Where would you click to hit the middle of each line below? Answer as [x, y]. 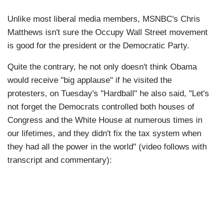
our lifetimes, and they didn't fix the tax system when [104, 134]
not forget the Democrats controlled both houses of [101, 107]
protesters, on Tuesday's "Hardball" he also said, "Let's [108, 94]
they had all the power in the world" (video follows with [107, 147]
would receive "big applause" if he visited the [90, 80]
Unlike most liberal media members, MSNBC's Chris [104, 19]
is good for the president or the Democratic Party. [98, 46]
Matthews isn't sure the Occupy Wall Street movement [108, 33]
